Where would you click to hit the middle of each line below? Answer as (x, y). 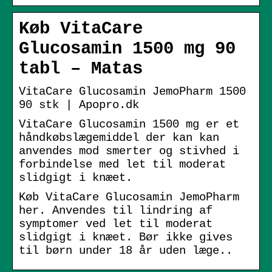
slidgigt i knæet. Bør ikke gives (126, 237)
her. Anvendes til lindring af (116, 210)
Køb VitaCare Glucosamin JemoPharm (129, 197)
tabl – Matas (81, 69)
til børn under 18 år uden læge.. (126, 250)
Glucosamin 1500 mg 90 (127, 49)
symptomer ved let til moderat (116, 224)
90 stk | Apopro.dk (79, 105)
